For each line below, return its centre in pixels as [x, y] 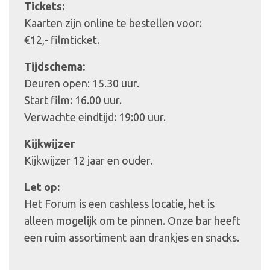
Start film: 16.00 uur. [73, 100]
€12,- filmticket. [62, 39]
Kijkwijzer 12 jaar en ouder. [88, 160]
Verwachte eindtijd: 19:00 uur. [95, 117]
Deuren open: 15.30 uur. [82, 83]
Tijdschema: [55, 66]
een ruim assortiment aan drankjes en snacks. [132, 237]
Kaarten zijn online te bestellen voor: [113, 23]
